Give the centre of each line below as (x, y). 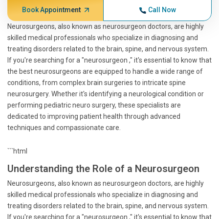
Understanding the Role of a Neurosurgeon (103, 169)
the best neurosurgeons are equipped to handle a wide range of (105, 71)
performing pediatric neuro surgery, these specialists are (94, 105)
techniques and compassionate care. (64, 128)
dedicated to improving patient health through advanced (94, 116)
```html (17, 151)
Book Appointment (51, 10)
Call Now (162, 10)
